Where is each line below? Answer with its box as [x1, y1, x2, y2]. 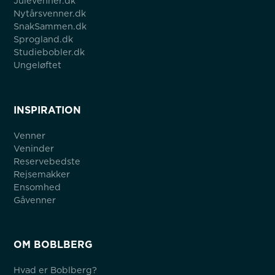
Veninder [14, 142, 55, 153]
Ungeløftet [14, 60, 62, 71]
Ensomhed [14, 181, 61, 192]
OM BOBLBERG [14, 239, 93, 251]
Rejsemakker [14, 168, 71, 179]
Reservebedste [14, 155, 81, 166]
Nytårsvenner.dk [14, 8, 87, 19]
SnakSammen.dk [14, 21, 87, 32]
